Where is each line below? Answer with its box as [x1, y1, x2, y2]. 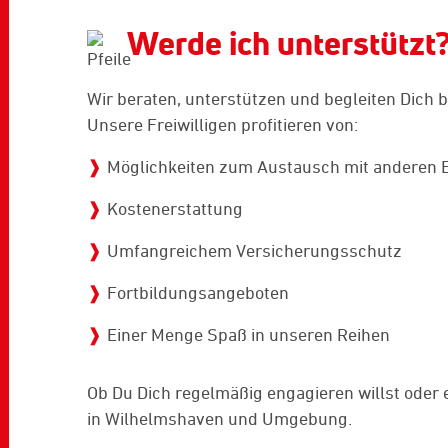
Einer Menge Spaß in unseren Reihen [107, 324, 390, 345]
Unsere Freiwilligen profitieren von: [87, 114, 358, 135]
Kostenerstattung [107, 198, 243, 219]
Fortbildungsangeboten [107, 282, 289, 303]
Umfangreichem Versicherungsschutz [107, 240, 402, 261]
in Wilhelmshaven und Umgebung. [87, 408, 352, 429]
